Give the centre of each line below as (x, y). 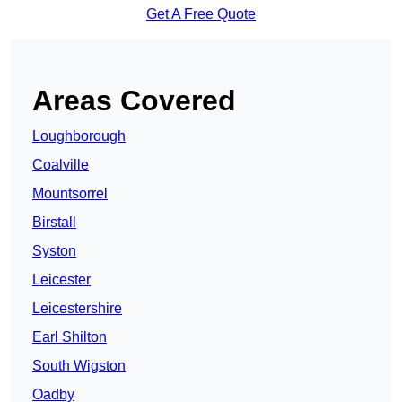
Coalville (61, 165)
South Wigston (79, 366)
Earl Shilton (70, 337)
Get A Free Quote (201, 14)
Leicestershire (77, 309)
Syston (54, 251)
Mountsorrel (70, 194)
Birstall (54, 223)
